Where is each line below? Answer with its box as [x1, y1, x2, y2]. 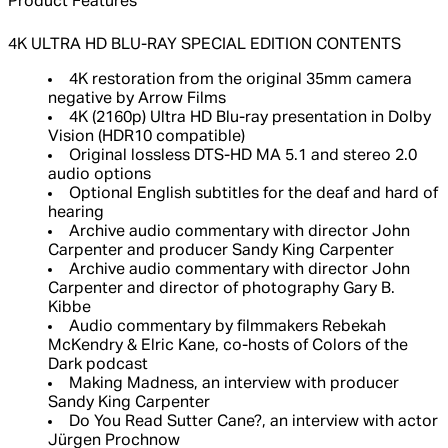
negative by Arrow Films [48, 91, 226, 108]
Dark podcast [48, 357, 148, 374]
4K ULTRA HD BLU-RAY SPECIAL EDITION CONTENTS [8, 37, 401, 54]
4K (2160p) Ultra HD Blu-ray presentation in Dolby [69, 110, 431, 127]
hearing [48, 205, 104, 222]
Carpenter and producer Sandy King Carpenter [48, 243, 394, 260]
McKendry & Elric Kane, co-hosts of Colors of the [48, 338, 408, 355]
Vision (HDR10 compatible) [48, 129, 245, 146]
